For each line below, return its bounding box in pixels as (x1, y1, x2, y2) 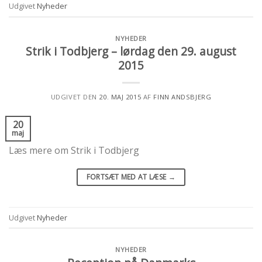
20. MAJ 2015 (99, 92, 142, 102)
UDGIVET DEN (50, 92, 99, 102)
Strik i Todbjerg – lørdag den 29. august (26, 43, 236, 60)
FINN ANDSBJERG (153, 92, 212, 102)
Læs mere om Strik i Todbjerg (9, 144, 139, 157)
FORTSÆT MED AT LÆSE (86, 172, 168, 182)
